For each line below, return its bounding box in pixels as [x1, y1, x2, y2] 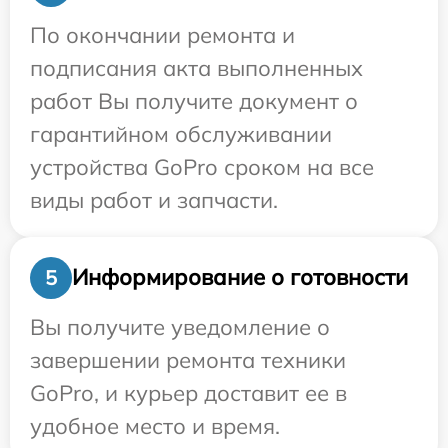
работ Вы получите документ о [30, 86, 358, 115]
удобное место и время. [30, 411, 280, 440]
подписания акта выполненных [30, 53, 363, 82]
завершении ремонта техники [30, 345, 346, 374]
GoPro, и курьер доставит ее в [30, 378, 347, 407]
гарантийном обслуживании [30, 119, 332, 148]
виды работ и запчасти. [30, 185, 278, 214]
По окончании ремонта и [30, 20, 295, 49]
